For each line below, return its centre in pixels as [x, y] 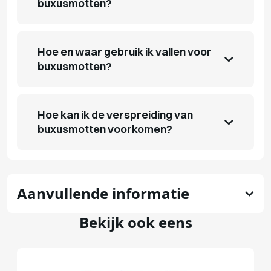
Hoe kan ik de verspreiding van [115, 115]
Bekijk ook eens [135, 222]
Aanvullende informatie [103, 193]
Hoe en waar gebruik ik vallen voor [125, 52]
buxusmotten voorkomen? [105, 129]
